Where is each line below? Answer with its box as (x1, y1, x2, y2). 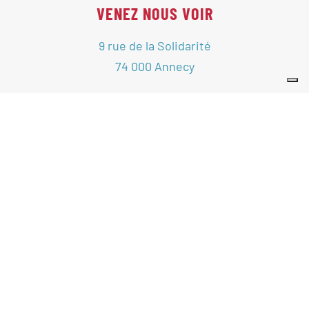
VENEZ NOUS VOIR (96, 3, 213, 23)
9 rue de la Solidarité (98, 37, 211, 53)
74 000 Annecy (114, 58, 195, 74)
